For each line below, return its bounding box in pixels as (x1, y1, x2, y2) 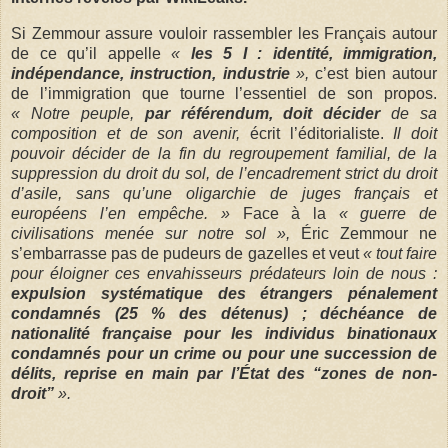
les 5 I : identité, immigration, (190, 44, 437, 62)
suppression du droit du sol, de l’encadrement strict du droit (11, 164, 437, 182)
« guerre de (338, 204, 438, 222)
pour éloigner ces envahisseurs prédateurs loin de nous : (11, 264, 437, 282)
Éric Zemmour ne (301, 224, 437, 242)
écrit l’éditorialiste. (240, 124, 394, 142)
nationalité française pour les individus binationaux (11, 324, 437, 342)
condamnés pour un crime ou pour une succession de (11, 344, 437, 362)
